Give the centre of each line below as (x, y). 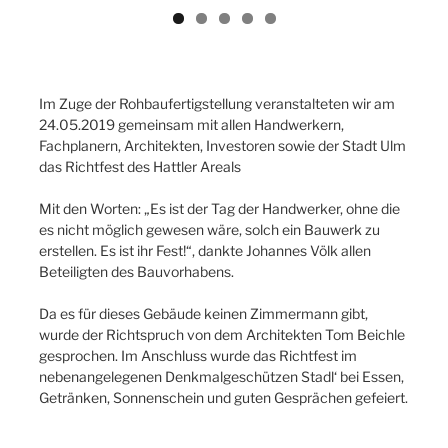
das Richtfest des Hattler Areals (140, 167)
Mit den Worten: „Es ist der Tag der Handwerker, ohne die (219, 209)
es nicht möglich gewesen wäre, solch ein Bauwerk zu (209, 230)
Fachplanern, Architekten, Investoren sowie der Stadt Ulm (222, 146)
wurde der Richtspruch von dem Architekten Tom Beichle (222, 335)
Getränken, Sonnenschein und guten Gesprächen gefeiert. (223, 398)
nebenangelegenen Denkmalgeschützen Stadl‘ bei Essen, (221, 377)
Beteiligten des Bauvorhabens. (136, 272)
